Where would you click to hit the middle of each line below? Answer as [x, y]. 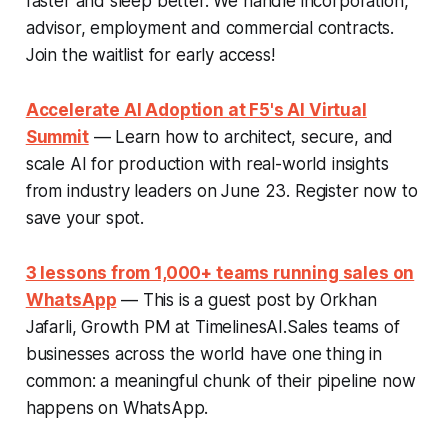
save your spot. [85, 217]
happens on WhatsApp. [117, 407]
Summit [57, 136]
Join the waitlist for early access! [150, 54]
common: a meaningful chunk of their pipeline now [220, 380]
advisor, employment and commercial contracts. [210, 27]
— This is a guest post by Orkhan [246, 299]
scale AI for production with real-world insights [207, 163]
